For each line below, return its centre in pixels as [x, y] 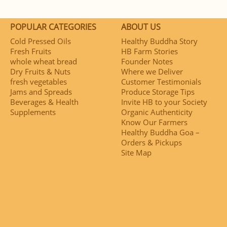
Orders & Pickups [152, 142]
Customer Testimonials [161, 81]
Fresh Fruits [31, 51]
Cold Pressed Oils [41, 41]
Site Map [136, 152]
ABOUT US [141, 27]
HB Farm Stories [149, 51]
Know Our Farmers [154, 122]
